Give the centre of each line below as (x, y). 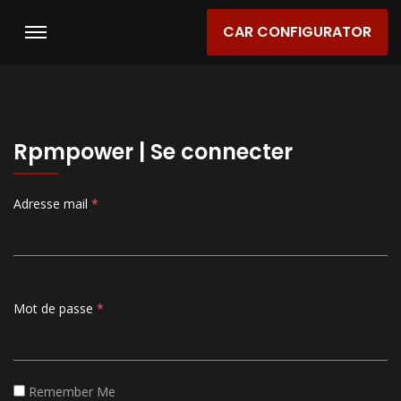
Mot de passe (53, 308)
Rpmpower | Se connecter (153, 152)
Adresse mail (52, 204)
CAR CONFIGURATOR (297, 32)
